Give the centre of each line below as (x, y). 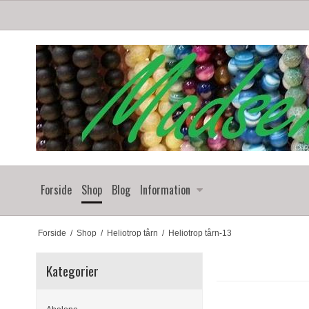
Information (165, 190)
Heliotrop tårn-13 (200, 233)
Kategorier (72, 270)
